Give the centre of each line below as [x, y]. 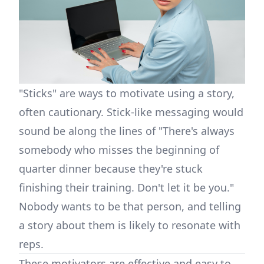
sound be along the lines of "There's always [127, 131]
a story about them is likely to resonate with [130, 225]
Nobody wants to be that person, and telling [130, 207]
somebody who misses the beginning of [119, 150]
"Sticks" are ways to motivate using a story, [127, 93]
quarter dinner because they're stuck [111, 169]
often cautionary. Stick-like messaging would [131, 112]
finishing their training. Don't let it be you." [126, 188]
